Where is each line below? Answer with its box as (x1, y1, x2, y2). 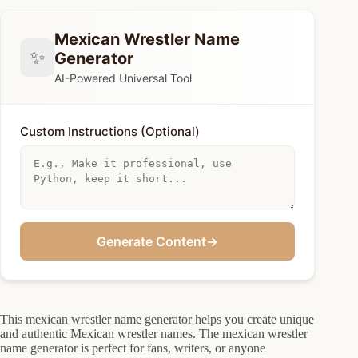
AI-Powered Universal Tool (54, 71, 193, 85)
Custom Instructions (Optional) (20, 124, 200, 139)
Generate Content (97, 233, 207, 249)
